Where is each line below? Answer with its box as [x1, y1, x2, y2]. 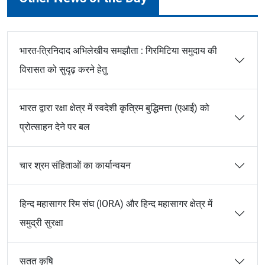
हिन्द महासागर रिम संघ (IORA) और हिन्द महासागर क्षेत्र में [20, 198, 212, 209]
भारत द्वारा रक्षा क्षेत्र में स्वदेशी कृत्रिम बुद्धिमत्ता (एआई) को [20, 102, 209, 114]
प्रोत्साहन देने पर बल [20, 121, 92, 132]
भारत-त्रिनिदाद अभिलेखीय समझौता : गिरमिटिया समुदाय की [20, 45, 217, 56]
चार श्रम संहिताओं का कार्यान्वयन [20, 160, 131, 171]
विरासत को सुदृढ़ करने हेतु [20, 64, 109, 75]
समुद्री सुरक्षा [20, 217, 66, 228]
